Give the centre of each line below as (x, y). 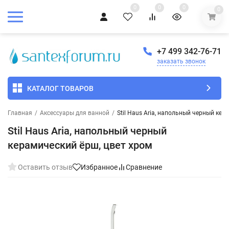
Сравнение (144, 167)
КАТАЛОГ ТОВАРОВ (60, 88)
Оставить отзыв (45, 167)
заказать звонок (181, 62)
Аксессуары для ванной (75, 113)
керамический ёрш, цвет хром (80, 145)
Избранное (99, 167)
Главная (20, 113)
